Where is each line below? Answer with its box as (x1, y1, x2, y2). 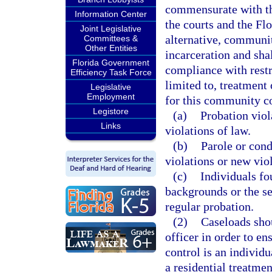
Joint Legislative (80, 24, 141, 33)
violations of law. (165, 124, 251, 137)
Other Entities (84, 43, 137, 53)
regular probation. (165, 200, 254, 213)
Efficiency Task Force (70, 67, 152, 77)
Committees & (84, 33, 138, 43)
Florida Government (72, 58, 149, 67)
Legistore (93, 106, 129, 116)
